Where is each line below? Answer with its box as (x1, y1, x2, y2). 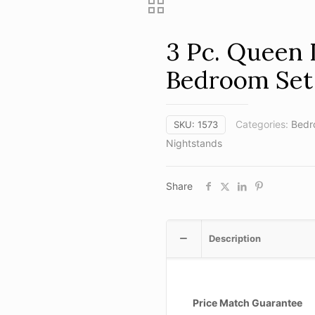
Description (209, 232, 261, 244)
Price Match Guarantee (193, 296, 303, 309)
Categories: (236, 117, 291, 130)
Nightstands (166, 136, 222, 149)
